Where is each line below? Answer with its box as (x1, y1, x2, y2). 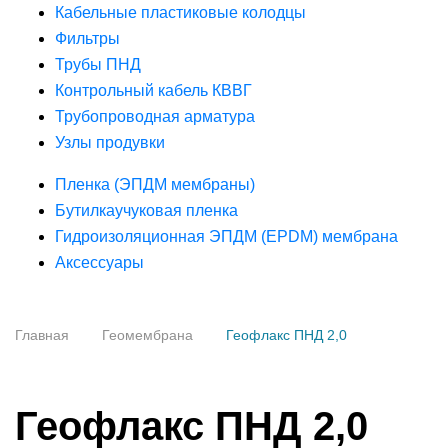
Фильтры (55, 30, 120, 47)
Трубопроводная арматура (55, 108, 255, 125)
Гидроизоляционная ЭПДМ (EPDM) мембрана (55, 228, 398, 245)
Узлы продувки (55, 134, 165, 151)
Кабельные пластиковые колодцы (55, 4, 306, 21)
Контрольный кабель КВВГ (55, 82, 252, 99)
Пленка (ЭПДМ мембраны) (55, 176, 255, 193)
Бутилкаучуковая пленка (55, 202, 238, 219)
